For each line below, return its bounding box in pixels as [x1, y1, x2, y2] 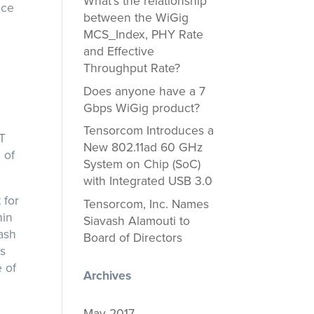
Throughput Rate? [83, 60, 181, 76]
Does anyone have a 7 [83, 83, 206, 99]
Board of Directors [83, 231, 183, 246]
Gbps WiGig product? [83, 100, 200, 116]
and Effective [83, 43, 155, 59]
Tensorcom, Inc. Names [83, 197, 210, 212]
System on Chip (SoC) [83, 157, 201, 172]
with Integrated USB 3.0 [83, 174, 213, 189]
